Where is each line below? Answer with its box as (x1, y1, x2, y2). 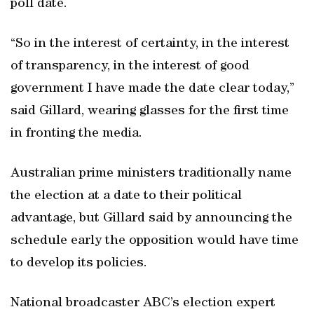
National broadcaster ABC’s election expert (11, 296, 275, 310)
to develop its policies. (11, 257, 147, 271)
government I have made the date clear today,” (11, 82, 294, 96)
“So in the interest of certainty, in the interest (11, 37, 289, 51)
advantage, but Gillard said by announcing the (11, 212, 292, 226)
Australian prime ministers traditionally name (11, 167, 292, 181)
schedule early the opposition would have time (11, 234, 299, 248)
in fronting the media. (11, 127, 142, 141)
